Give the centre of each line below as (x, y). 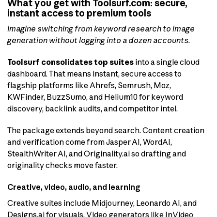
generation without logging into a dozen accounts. (99, 40)
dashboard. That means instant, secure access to (94, 74)
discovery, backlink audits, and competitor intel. (93, 109)
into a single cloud (167, 62)
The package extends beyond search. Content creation (106, 130)
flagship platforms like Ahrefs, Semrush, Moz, (89, 85)
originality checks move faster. (62, 165)
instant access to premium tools (79, 13)
